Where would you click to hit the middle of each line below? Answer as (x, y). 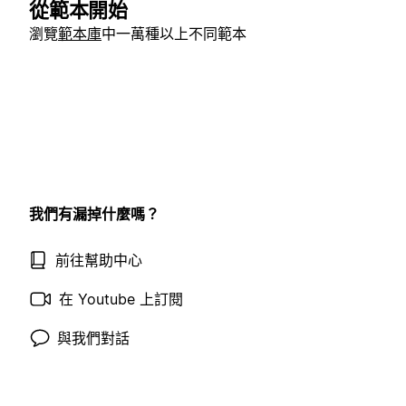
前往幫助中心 (98, 260)
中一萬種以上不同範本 (174, 34)
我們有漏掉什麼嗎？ (94, 214)
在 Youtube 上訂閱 (121, 299)
